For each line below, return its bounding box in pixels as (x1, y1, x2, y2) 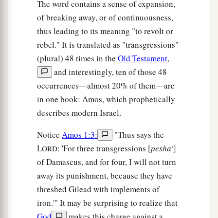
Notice (37, 129, 62, 141)
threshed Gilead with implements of (37, 183, 160, 195)
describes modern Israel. (37, 107, 121, 119)
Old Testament (118, 53, 167, 64)
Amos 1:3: (62, 129, 97, 141)
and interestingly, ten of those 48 (52, 66, 167, 78)
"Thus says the (112, 129, 164, 141)
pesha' (151, 143, 173, 154)
